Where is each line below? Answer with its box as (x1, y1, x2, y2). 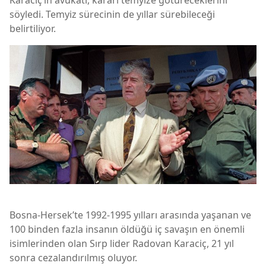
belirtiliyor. (9, 21, 56, 35)
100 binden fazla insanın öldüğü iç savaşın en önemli (9, 222, 245, 236)
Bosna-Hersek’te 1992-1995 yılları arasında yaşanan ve (9, 208, 251, 221)
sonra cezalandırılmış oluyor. (9, 251, 137, 264)
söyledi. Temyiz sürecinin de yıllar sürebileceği (9, 7, 215, 21)
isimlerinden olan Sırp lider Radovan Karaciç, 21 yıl (9, 236, 234, 250)
